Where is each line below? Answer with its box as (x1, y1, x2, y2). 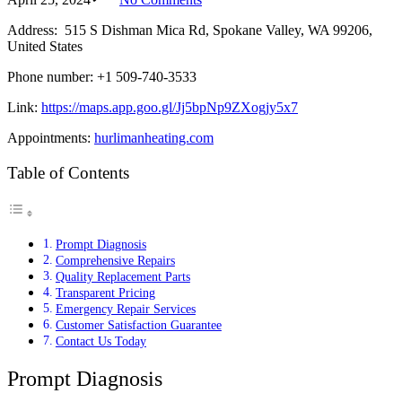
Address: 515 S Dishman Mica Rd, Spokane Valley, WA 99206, (7, 22, 372, 38)
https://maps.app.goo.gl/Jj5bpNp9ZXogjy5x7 (41, 99, 298, 115)
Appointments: (7, 129, 94, 145)
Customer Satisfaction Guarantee (55, 317, 222, 332)
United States (7, 38, 83, 54)
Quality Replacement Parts (55, 268, 190, 284)
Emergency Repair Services (55, 301, 196, 316)
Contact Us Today (55, 333, 146, 348)
